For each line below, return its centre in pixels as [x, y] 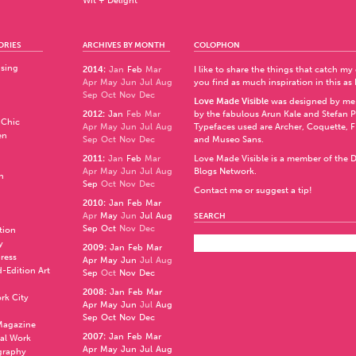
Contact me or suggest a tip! [253, 190]
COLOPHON [217, 45]
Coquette [326, 127]
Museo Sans [237, 139]
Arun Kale [281, 114]
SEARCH [210, 216]
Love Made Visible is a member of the [272, 159]
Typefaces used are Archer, [250, 127]
